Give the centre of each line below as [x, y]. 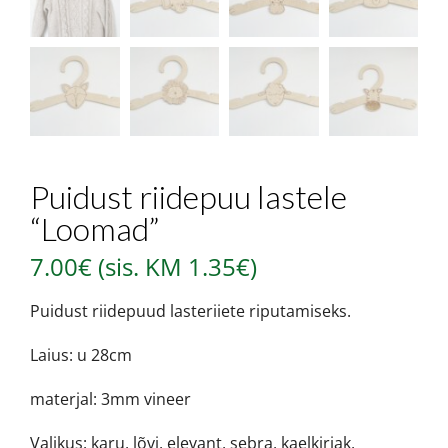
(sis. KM [143, 267]
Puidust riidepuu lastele [188, 197]
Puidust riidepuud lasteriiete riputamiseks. [190, 311]
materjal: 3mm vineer [110, 399]
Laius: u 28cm [81, 355]
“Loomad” [94, 229]
